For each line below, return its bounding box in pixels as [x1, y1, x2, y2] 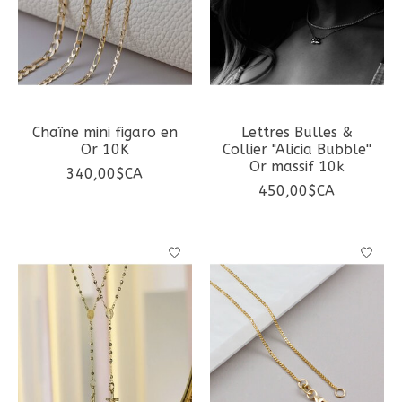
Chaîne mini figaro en [31, 124, 178, 142]
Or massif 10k [249, 158, 345, 176]
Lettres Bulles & [240, 124, 353, 142]
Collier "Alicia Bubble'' [222, 141, 371, 159]
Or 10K [80, 141, 129, 159]
